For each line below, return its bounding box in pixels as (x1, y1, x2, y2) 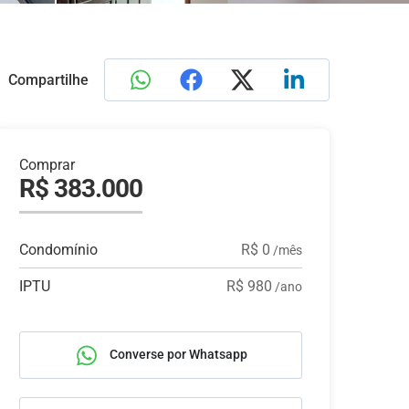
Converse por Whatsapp (106, 346, 247, 362)
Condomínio (19, 241, 98, 258)
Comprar (19, 156, 75, 173)
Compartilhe (7, 71, 89, 89)
